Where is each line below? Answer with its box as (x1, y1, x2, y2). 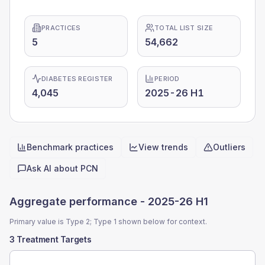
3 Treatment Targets (9, 234, 92, 244)
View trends (138, 142, 188, 152)
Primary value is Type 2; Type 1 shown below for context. (9, 217, 207, 226)
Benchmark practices (27, 142, 114, 152)
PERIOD (154, 75, 180, 83)
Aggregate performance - (9, 195, 148, 208)
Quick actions (9, 158, 69, 170)
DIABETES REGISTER (41, 75, 113, 83)
